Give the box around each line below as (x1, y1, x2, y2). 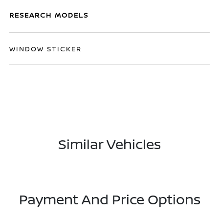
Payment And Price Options (19, 190, 200, 208)
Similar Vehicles (58, 134, 161, 153)
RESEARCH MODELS (9, 10, 89, 20)
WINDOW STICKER (9, 44, 82, 53)
